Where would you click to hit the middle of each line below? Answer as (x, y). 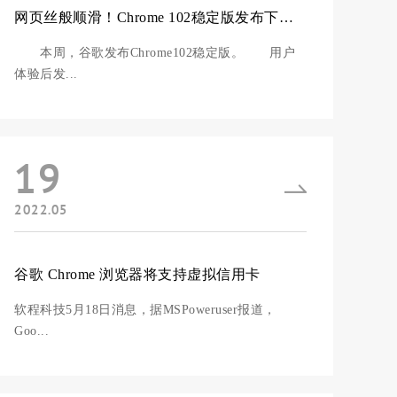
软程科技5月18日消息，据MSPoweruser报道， (145, 310)
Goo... (31, 331)
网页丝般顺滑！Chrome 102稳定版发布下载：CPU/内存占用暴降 (286, 17)
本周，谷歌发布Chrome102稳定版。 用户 (155, 53)
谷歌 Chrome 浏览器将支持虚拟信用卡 (137, 274)
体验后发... (46, 74)
